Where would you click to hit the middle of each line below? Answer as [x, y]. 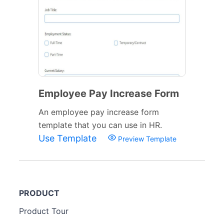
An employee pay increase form [99, 112]
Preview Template [146, 138]
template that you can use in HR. [100, 125]
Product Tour [44, 211]
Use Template [69, 138]
